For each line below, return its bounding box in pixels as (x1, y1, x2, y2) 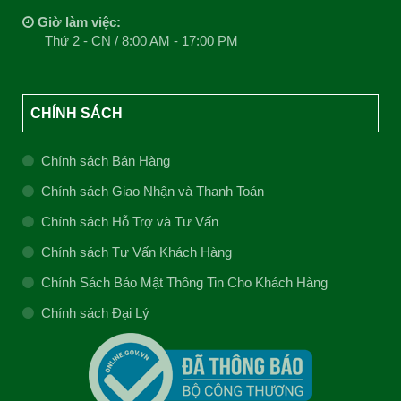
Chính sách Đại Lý (40, 305, 149, 320)
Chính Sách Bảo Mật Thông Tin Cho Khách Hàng (40, 275, 328, 290)
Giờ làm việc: (38, 14, 121, 30)
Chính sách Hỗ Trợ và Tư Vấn (40, 214, 218, 229)
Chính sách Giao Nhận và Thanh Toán (40, 183, 264, 199)
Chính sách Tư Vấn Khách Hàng (40, 244, 232, 260)
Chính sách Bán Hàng (40, 153, 170, 168)
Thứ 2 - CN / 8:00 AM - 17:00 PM (45, 33, 238, 48)
